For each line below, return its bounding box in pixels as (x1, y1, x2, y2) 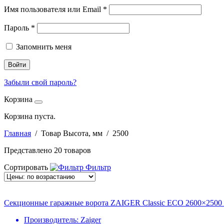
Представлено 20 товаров (4, 146, 91, 154)
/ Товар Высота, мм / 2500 (31, 129, 128, 137)
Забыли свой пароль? (4, 78, 76, 86)
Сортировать (4, 163, 48, 171)
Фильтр (83, 163, 111, 171)
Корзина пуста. (4, 112, 55, 120)
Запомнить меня (16, 42, 71, 51)
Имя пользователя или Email (4, 5, 103, 13)
